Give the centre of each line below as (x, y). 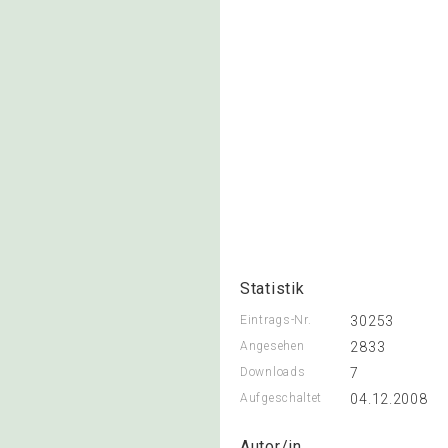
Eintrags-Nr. (276, 320)
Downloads (273, 372)
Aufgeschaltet (281, 398)
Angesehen (272, 346)
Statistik (272, 288)
